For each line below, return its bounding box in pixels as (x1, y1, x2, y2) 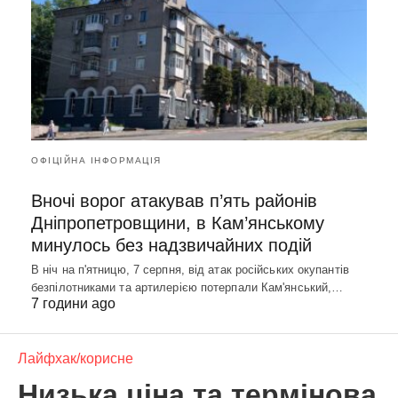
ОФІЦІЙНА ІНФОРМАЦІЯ (31, 155, 162, 165)
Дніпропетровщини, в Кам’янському (31, 212, 324, 233)
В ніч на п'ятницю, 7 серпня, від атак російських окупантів (31, 262, 349, 276)
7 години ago (31, 295, 115, 311)
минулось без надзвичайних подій (31, 235, 312, 255)
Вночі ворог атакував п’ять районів (31, 190, 317, 211)
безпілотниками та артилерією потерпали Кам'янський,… (31, 280, 344, 294)
